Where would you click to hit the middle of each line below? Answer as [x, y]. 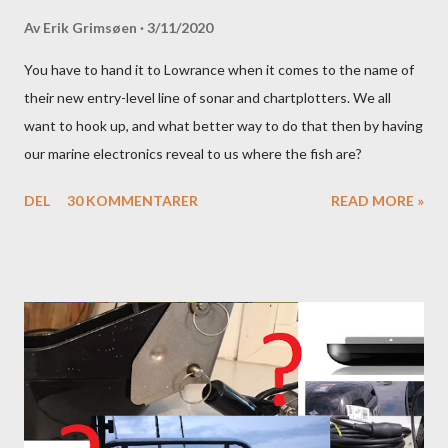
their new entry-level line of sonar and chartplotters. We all [207, 97]
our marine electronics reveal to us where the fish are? [193, 153]
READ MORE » [377, 200]
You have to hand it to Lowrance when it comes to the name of [219, 69]
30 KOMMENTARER [132, 200]
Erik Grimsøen [90, 27]
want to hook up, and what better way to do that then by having [223, 125]
